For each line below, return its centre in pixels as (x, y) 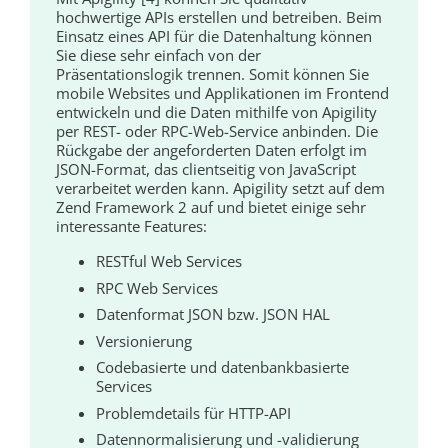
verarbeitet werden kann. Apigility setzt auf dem (221, 188)
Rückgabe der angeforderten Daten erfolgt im (212, 150)
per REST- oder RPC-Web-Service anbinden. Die (217, 131)
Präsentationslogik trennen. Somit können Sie (213, 74)
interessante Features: (132, 226)
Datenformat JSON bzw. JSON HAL (213, 314)
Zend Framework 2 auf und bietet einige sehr (211, 207)
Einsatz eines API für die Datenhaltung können (214, 36)
